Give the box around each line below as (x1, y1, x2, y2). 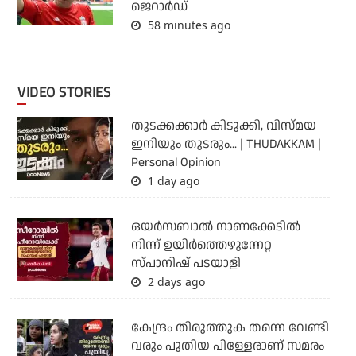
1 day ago (144, 172, 199, 188)
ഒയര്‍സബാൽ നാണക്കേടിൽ (130, 217, 300, 236)
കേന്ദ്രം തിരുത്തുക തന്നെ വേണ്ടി (130, 318, 329, 337)
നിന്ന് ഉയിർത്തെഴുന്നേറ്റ (130, 235, 272, 254)
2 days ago (144, 273, 205, 289)
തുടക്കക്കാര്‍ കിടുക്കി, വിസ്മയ (130, 116, 316, 135)
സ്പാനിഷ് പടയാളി (130, 253, 241, 273)
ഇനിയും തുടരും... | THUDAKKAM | (130, 134, 321, 153)
